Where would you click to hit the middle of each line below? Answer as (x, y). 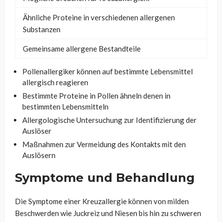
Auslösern (39, 155)
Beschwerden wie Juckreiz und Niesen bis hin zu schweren (108, 213)
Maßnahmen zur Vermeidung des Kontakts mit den (104, 144)
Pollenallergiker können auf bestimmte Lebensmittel (108, 71)
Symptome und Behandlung (105, 178)
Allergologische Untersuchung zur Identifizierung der (110, 120)
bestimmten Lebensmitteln (65, 107)
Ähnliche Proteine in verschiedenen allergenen (99, 17)
